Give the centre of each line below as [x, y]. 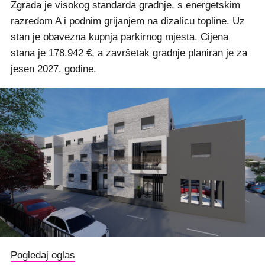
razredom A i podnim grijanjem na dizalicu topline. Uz [128, 21]
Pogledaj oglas [43, 255]
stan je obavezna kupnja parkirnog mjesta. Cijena [119, 37]
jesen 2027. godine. [54, 69]
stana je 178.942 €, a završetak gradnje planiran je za [129, 53]
